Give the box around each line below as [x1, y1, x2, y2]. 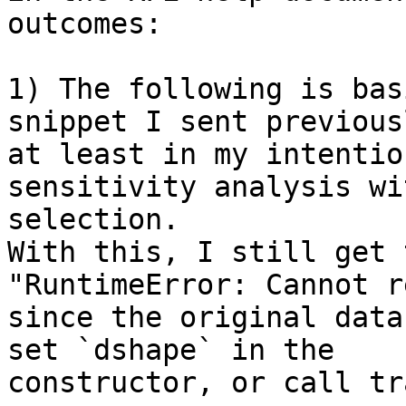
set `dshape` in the [7, 333, 352, 367]
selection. [7, 203, 179, 237]
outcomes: [7, 7, 162, 41]
